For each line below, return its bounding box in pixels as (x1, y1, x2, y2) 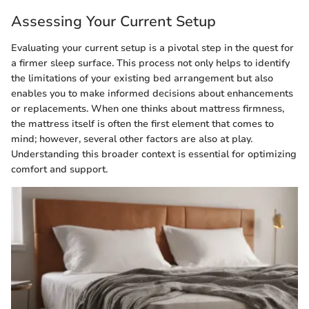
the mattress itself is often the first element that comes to (11, 117, 274, 130)
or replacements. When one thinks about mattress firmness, (11, 101, 284, 115)
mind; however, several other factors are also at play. (11, 132, 252, 146)
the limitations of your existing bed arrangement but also (11, 71, 273, 85)
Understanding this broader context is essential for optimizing (11, 147, 297, 161)
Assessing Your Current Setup (11, 12, 216, 32)
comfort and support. (11, 162, 108, 176)
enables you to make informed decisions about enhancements (11, 86, 293, 100)
